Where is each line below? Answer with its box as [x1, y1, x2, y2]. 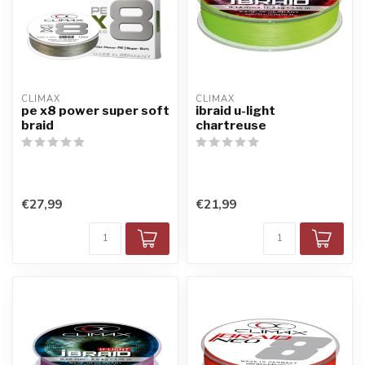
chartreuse [196, 117, 266, 133]
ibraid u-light [196, 103, 275, 118]
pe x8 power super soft [21, 103, 169, 118]
